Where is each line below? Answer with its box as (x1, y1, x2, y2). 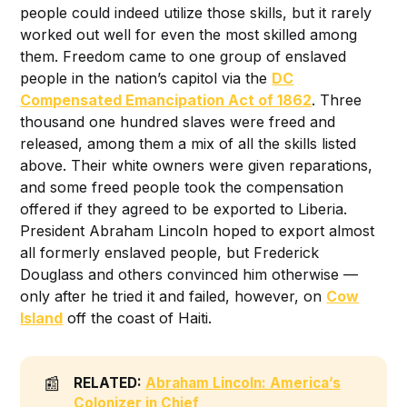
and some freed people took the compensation (20, 178, 344, 197)
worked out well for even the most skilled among (20, 25, 358, 45)
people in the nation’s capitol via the (20, 69, 273, 88)
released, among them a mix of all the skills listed (20, 134, 357, 154)
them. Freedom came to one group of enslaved (20, 47, 347, 66)
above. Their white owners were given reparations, (20, 156, 373, 175)
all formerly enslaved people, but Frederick (20, 243, 320, 263)
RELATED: (73, 374, 142, 392)
